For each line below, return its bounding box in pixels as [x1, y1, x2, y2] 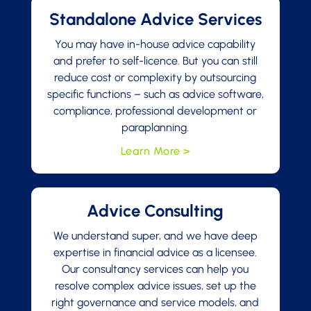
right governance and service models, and [51, 296, 260, 309]
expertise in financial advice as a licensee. [53, 246, 258, 259]
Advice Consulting [87, 201, 224, 221]
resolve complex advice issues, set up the [54, 279, 256, 292]
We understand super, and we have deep [53, 229, 258, 242]
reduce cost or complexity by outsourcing [54, 71, 257, 84]
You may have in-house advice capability [55, 37, 256, 51]
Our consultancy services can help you [62, 262, 249, 276]
